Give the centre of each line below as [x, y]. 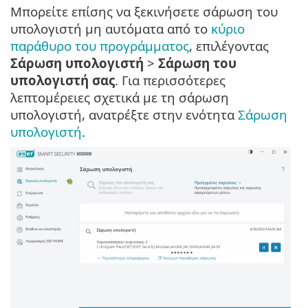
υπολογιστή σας [63, 80]
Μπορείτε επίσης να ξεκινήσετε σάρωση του [144, 12]
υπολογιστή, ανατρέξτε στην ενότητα [124, 115]
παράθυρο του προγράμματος [100, 46]
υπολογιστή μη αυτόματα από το [111, 29]
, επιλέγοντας [229, 46]
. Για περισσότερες [170, 80]
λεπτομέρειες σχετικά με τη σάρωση [120, 98]
